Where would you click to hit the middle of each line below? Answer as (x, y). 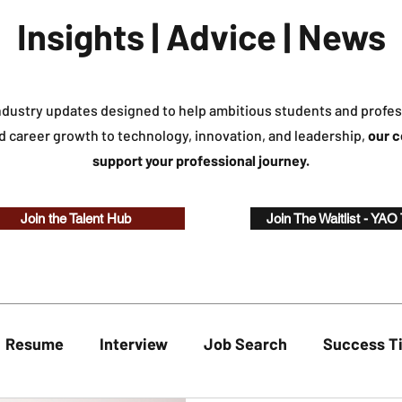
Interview (134, 344)
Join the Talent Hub (75, 219)
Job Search (245, 344)
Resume (35, 344)
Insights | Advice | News (201, 36)
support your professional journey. (201, 161)
